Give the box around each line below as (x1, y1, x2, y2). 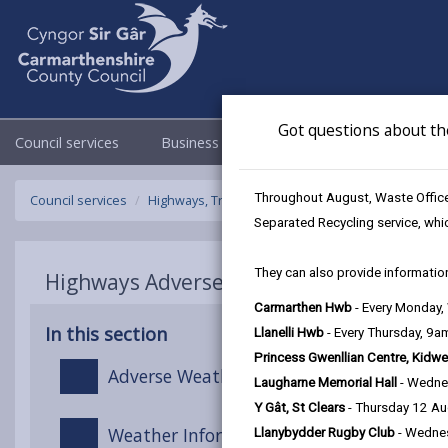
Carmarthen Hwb (254, 300, 352, 315)
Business (161, 133, 224, 152)
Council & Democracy (261, 133, 408, 152)
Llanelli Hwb (254, 325, 324, 340)
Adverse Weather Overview (107, 364, 327, 388)
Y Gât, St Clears (254, 400, 345, 415)
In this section (45, 322, 167, 346)
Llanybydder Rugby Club (254, 425, 395, 440)
